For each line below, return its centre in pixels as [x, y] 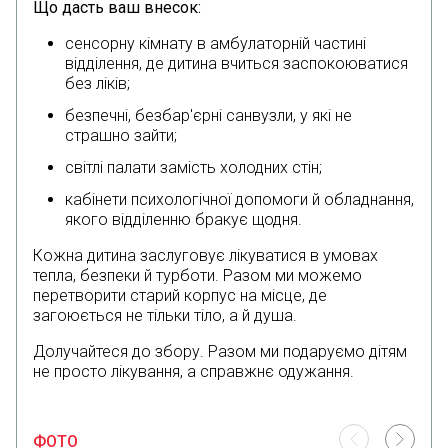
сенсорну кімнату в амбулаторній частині [215, 44]
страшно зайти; [121, 136]
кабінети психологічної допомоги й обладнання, [239, 200]
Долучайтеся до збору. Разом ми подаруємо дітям [220, 352]
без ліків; [97, 84]
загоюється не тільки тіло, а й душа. [165, 316]
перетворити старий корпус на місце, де [180, 296]
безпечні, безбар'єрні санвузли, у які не [208, 116]
